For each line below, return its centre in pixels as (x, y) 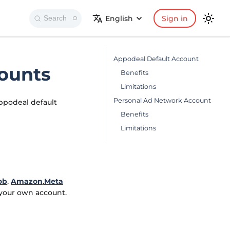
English (119, 18)
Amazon (27, 181)
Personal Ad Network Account (162, 101)
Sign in (175, 18)
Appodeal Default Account (156, 59)
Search (55, 18)
